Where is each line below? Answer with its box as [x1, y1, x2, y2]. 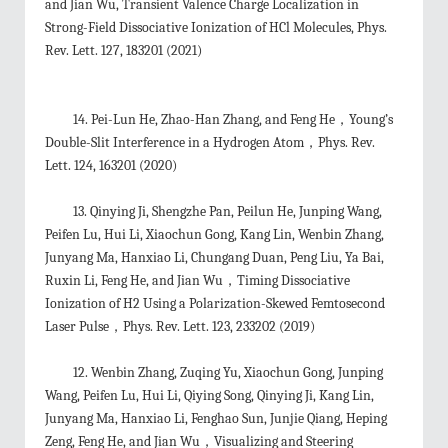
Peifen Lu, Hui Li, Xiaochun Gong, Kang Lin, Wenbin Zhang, [45, 226, 384, 243]
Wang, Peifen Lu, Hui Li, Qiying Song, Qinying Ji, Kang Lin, [45, 387, 374, 404]
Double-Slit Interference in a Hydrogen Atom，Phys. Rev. [45, 134, 375, 151]
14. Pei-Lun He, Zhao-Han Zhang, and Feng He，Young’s [73, 111, 393, 128]
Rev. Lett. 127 [45, 42, 120, 59]
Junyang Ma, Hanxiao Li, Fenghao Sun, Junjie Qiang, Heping [45, 410, 387, 427]
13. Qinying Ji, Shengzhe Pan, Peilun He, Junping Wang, [73, 203, 382, 220]
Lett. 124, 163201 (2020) [45, 157, 177, 174]
